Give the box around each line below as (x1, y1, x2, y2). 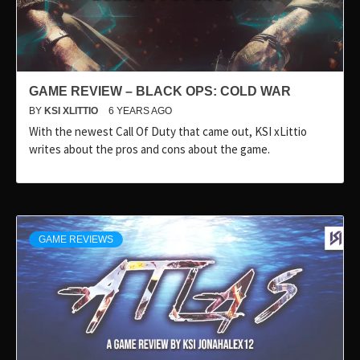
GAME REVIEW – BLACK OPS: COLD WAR (29, 84, 291, 99)
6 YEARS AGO (108, 105, 172, 117)
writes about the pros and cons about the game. (29, 141, 270, 157)
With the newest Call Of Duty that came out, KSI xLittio (29, 124, 307, 140)
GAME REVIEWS (39, 234, 113, 246)
